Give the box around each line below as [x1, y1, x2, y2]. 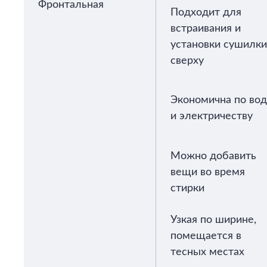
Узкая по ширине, [170, 215, 256, 225]
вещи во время [170, 167, 245, 178]
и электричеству [170, 111, 253, 122]
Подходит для [170, 7, 241, 18]
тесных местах [170, 247, 244, 257]
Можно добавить [170, 151, 256, 162]
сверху [170, 55, 204, 66]
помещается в [170, 231, 241, 241]
